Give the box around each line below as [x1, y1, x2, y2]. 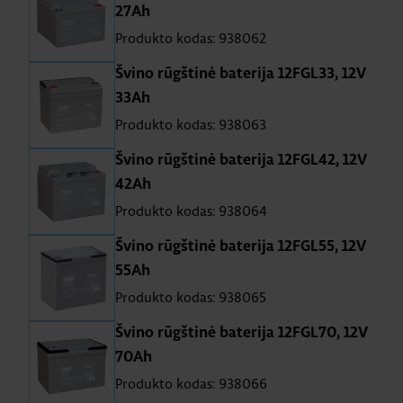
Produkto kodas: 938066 [115, 375, 267, 392]
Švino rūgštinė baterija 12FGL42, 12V [115, 153, 367, 167]
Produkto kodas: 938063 [115, 116, 266, 133]
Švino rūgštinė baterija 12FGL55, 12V [115, 239, 366, 254]
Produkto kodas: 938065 [115, 289, 266, 306]
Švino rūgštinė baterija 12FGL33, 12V [115, 67, 366, 81]
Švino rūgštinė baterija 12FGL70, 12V [115, 326, 368, 340]
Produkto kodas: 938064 [115, 202, 267, 219]
